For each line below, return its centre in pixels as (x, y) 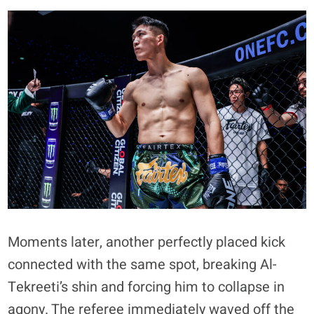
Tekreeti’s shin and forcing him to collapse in (146, 287)
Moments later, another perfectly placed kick (147, 243)
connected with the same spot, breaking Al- (143, 265)
